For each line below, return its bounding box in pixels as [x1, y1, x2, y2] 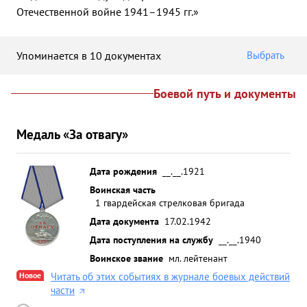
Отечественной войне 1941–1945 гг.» [16, 5, 199, 19]
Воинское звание [90, 251, 163, 265]
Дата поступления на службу [90, 233, 213, 246]
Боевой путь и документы [153, 86, 296, 101]
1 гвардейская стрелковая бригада [95, 196, 245, 209]
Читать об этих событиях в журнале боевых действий [51, 270, 290, 283]
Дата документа [90, 214, 159, 228]
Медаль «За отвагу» [16, 125, 128, 143]
